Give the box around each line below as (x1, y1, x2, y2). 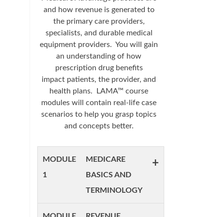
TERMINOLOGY (86, 186, 142, 194)
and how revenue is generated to (43, 6, 155, 14)
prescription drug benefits (55, 64, 143, 72)
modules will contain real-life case (41, 99, 156, 107)
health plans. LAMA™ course (49, 87, 148, 95)
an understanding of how (56, 52, 141, 60)
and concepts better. (64, 122, 134, 130)
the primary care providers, (53, 17, 145, 25)
